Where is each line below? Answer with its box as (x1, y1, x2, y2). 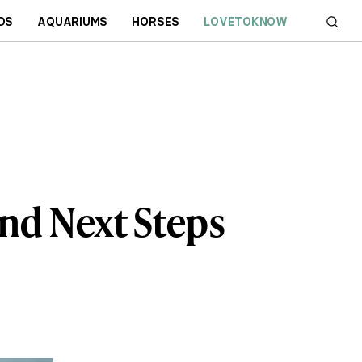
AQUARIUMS (37, 14, 108, 29)
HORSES (132, 14, 180, 29)
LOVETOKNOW (204, 14, 288, 29)
